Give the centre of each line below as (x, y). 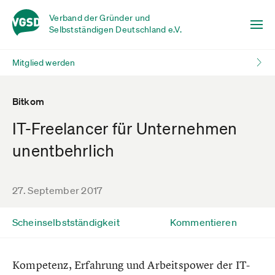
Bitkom (28, 101)
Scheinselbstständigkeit (66, 222)
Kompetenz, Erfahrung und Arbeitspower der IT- (131, 265)
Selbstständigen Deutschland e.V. (115, 29)
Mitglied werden (44, 63)
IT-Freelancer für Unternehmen (125, 128)
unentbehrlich (64, 150)
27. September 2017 (58, 190)
